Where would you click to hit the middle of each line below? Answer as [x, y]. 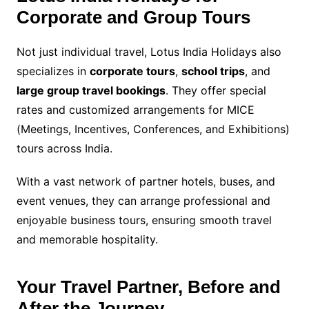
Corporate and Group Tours [133, 17]
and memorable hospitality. [87, 239]
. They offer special [216, 90]
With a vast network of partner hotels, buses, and [146, 181]
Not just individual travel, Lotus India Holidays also [149, 51]
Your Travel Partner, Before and [148, 287]
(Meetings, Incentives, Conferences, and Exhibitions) [153, 129]
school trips [213, 71]
